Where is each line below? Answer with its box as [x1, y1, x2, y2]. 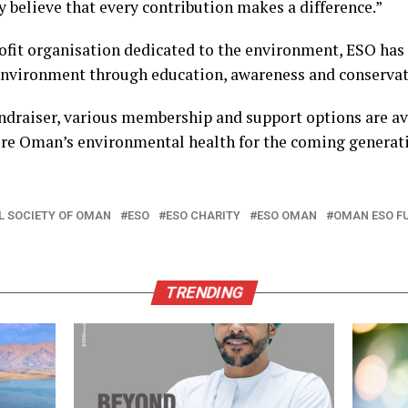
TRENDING [162, 283, 246, 302]
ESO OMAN [257, 209, 317, 223]
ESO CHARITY [166, 209, 240, 223]
